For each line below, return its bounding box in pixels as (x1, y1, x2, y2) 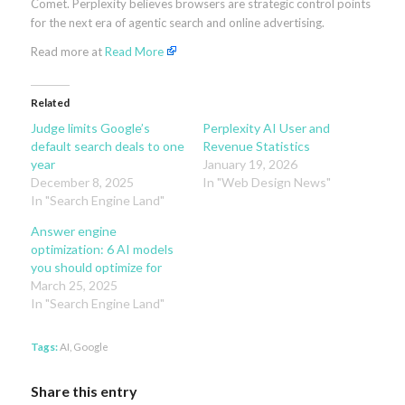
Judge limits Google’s (30, 120, 150, 137)
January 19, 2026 (202, 156, 297, 173)
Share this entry (30, 382, 137, 400)
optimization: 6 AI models (30, 241, 174, 258)
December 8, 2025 (30, 174, 134, 191)
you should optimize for (30, 259, 162, 276)
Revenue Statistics (202, 138, 310, 155)
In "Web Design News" (202, 174, 331, 191)
